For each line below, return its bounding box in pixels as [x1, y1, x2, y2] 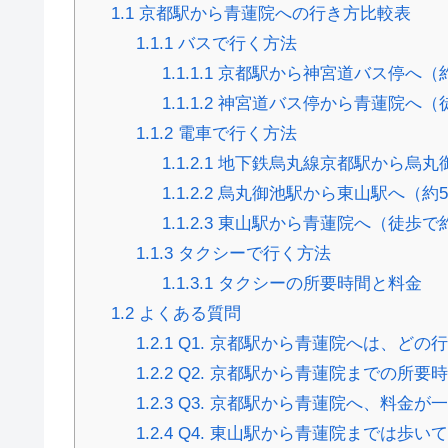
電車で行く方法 [173, 124, 298, 144]
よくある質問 [133, 304, 241, 324]
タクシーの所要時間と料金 [212, 274, 422, 294]
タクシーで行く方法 [173, 244, 332, 264]
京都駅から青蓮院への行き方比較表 [133, 4, 411, 24]
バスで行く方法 [173, 34, 298, 54]
